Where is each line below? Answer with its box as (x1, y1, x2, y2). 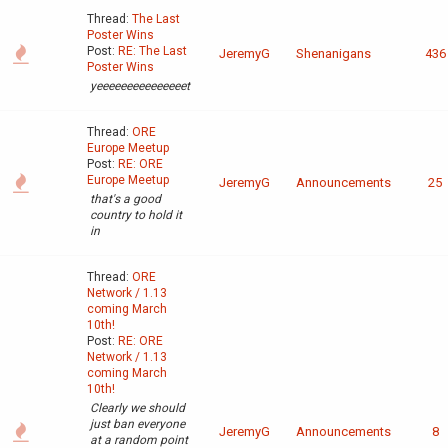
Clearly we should (90, 401, 185, 416)
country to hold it (90, 208, 182, 223)
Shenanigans (296, 46, 371, 62)
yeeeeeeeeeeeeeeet (90, 79, 190, 94)
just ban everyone (90, 417, 185, 432)
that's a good (90, 192, 161, 207)
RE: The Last (118, 44, 187, 59)
